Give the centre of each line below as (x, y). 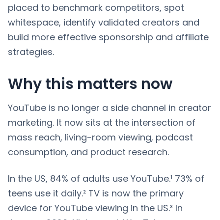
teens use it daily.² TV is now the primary (96, 193)
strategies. (31, 52)
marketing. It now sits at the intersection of (102, 122)
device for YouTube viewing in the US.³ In (95, 208)
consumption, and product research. (88, 152)
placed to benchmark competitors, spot (96, 7)
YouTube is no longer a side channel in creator (110, 108)
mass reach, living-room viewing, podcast (100, 137)
